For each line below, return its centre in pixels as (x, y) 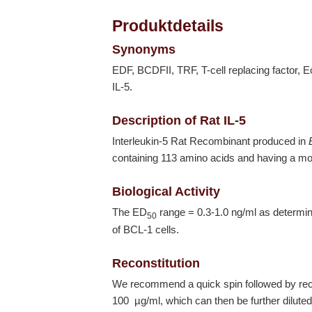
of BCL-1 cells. (146, 230)
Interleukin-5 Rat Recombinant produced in (211, 141)
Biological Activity (166, 192)
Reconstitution (156, 263)
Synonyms (144, 49)
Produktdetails (168, 26)
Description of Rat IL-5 (179, 120)
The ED (130, 212)
